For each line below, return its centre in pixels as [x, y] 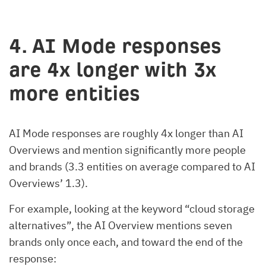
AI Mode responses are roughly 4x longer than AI [126, 133]
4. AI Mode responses [115, 46]
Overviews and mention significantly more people [127, 150]
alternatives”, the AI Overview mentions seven [121, 225]
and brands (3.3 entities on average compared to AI [132, 166]
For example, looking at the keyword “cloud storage [132, 208]
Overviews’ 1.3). [48, 183]
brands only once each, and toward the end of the [126, 242]
